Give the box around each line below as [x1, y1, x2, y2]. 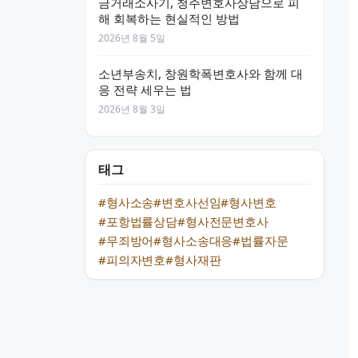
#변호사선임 [153, 194, 221, 210]
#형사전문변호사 [177, 213, 268, 229]
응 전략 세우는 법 [98, 82, 192, 97]
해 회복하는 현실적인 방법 [98, 10, 240, 26]
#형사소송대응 [153, 233, 233, 249]
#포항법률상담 [98, 213, 177, 229]
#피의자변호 [98, 252, 166, 268]
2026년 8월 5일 [98, 31, 165, 45]
